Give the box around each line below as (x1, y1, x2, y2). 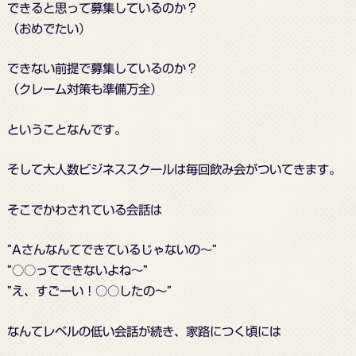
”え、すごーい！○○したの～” (6, 284, 172, 298)
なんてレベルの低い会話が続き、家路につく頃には (6, 325, 281, 339)
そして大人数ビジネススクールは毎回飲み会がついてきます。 (6, 163, 341, 176)
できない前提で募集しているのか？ (6, 62, 198, 75)
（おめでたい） (6, 21, 91, 35)
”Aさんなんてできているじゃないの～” (6, 243, 217, 257)
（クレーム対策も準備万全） (6, 83, 162, 96)
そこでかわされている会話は (6, 203, 162, 216)
